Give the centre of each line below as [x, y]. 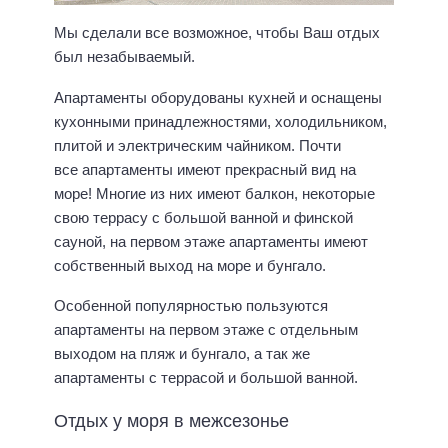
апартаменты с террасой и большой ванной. [206, 378]
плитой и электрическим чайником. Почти [197, 145]
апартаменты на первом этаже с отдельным [206, 330]
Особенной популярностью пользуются [191, 306]
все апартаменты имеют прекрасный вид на [205, 169]
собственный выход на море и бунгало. [190, 265]
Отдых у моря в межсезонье [171, 420]
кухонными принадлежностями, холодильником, [220, 121]
